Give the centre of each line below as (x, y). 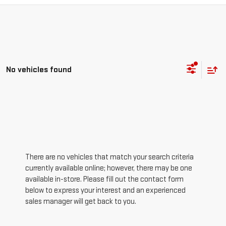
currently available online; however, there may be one (109, 168)
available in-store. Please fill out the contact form (104, 179)
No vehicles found (39, 70)
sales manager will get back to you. (81, 201)
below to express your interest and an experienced (105, 190)
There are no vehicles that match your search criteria (109, 157)
